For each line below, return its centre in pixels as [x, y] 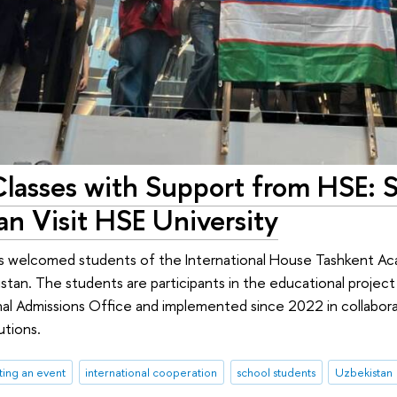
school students [276, 372]
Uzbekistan [364, 372]
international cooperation [152, 372]
